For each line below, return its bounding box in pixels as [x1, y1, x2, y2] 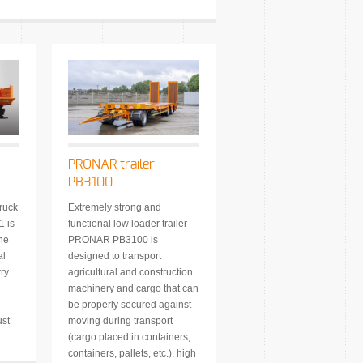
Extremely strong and [68, 201, 161, 213]
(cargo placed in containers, [68, 331, 190, 343]
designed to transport [68, 250, 161, 262]
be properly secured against [68, 298, 191, 310]
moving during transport [68, 314, 173, 327]
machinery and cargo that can [68, 282, 199, 294]
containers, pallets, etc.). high [68, 347, 196, 359]
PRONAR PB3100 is [68, 233, 158, 246]
